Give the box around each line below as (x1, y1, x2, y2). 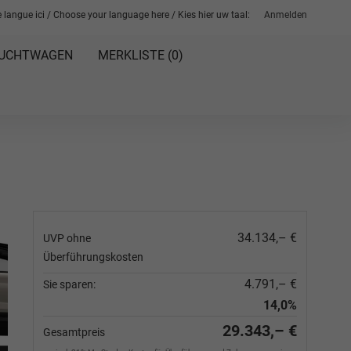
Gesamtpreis (43, 326, 105, 338)
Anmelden (264, 9, 307, 20)
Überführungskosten (43, 251, 143, 263)
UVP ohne (43, 232, 91, 244)
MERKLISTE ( (97, 48, 172, 63)
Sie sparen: (43, 278, 96, 291)
